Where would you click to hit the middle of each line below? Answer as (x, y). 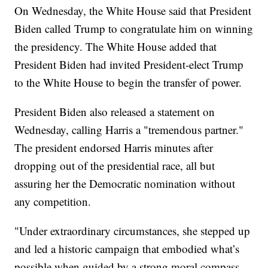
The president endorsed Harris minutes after (114, 147)
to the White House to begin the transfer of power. (128, 82)
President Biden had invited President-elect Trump (129, 64)
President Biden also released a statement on (115, 111)
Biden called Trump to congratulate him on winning (134, 28)
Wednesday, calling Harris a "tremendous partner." (129, 129)
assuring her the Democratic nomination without (125, 183)
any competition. (53, 201)
